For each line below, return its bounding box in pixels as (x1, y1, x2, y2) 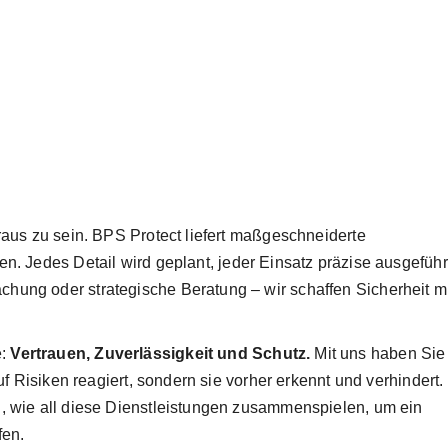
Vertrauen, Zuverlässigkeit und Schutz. (10, 345, 311, 362)
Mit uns (310, 345, 367, 362)
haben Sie (370, 345, 446, 362)
